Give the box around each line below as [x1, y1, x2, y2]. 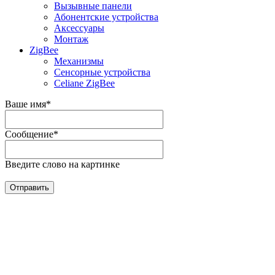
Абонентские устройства [54, 12, 158, 23]
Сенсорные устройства [54, 67, 150, 78]
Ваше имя [5, 99, 46, 110]
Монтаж [54, 34, 88, 45]
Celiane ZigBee [54, 78, 115, 89]
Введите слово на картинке [5, 159, 120, 170]
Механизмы [54, 56, 104, 67]
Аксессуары [54, 23, 104, 34]
